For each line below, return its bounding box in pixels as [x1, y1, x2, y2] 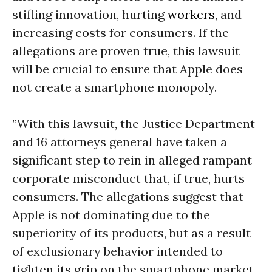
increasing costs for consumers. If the [12, 25, 229, 40]
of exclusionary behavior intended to [12, 243, 223, 259]
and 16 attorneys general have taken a [12, 134, 227, 149]
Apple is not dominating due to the [12, 207, 210, 222]
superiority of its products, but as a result [12, 225, 251, 240]
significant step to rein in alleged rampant [12, 152, 252, 168]
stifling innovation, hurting [12, 7, 168, 22]
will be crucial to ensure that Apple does [12, 61, 243, 76]
